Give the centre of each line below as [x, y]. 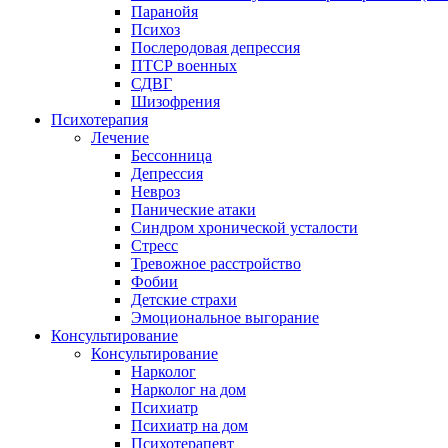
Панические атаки [193, 209]
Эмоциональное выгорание [225, 317]
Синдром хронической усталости [244, 227]
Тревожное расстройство [216, 263]
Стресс [154, 245]
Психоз [155, 29]
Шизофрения [175, 101]
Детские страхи [184, 299]
